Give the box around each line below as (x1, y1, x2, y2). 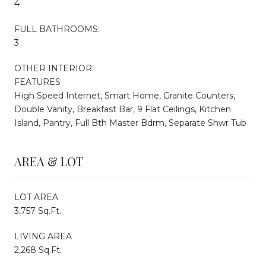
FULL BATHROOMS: (14, 23, 100, 34)
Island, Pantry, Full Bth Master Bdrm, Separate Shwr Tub (14, 117, 246, 128)
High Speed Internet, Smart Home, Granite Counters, (14, 90, 235, 101)
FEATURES (14, 76, 61, 87)
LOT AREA (14, 191, 58, 202)
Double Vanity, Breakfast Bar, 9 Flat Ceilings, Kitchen (14, 103, 231, 115)
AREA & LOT (14, 153, 83, 169)
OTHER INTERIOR (14, 62, 92, 74)
